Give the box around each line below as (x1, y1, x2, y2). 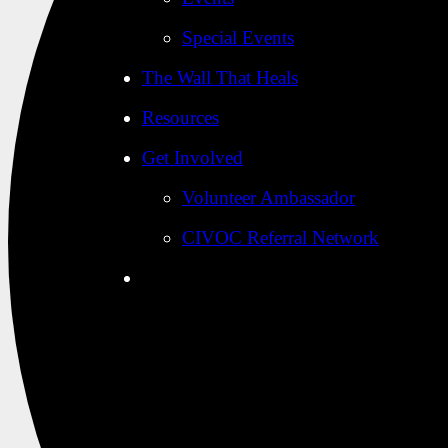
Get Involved (142, 147, 243, 168)
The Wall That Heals (142, 67, 298, 88)
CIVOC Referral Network (182, 227, 379, 248)
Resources (142, 107, 219, 128)
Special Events (182, 27, 294, 48)
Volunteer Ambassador (182, 187, 355, 208)
